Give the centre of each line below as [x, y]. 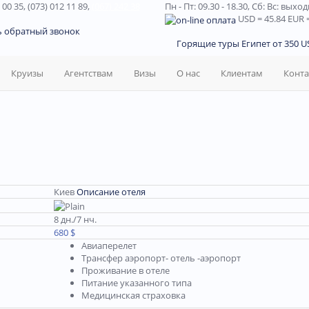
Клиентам [242, 73]
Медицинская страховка [133, 295]
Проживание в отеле [126, 270]
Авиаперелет [109, 246]
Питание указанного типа [137, 283]
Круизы [27, 73]
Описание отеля [111, 192]
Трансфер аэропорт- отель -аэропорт [161, 258]
